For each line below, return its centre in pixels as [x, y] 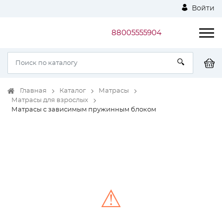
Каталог [73, 91]
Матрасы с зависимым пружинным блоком [84, 110]
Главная [33, 91]
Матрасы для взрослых [50, 100]
